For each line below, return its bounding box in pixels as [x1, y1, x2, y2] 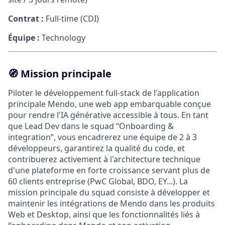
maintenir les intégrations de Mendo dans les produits [8, 198, 215, 209]
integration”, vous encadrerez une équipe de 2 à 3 [8, 132, 197, 143]
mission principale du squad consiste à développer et [8, 187, 210, 198]
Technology [40, 32, 85, 44]
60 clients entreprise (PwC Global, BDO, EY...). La [8, 176, 188, 187]
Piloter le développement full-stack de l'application [8, 87, 199, 99]
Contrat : [8, 13, 44, 25]
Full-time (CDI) [44, 13, 99, 25]
